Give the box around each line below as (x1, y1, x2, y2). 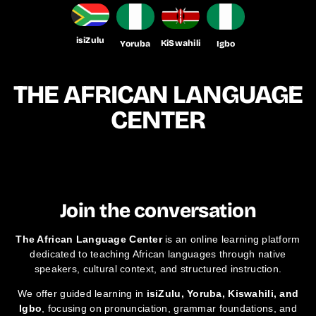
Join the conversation (59, 199, 257, 224)
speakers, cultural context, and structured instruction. (34, 263, 282, 275)
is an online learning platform (162, 233, 300, 245)
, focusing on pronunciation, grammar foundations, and (42, 303, 297, 315)
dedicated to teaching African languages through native (30, 248, 286, 260)
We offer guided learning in (17, 288, 147, 300)
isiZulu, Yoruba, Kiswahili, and (146, 288, 299, 300)
